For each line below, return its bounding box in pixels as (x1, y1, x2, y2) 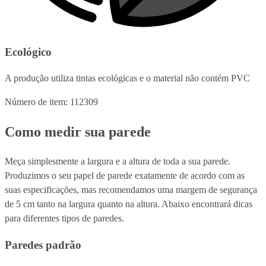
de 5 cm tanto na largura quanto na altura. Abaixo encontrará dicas (5, 199, 252, 210)
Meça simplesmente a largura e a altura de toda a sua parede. (5, 156, 230, 167)
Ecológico (5, 45, 52, 58)
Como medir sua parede (5, 124, 151, 140)
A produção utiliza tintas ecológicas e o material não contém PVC (5, 73, 250, 84)
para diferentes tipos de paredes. (5, 213, 124, 224)
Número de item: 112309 (5, 97, 98, 107)
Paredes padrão (5, 238, 81, 251)
